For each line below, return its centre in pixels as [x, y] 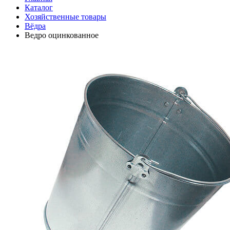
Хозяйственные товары [65, 17]
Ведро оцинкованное [62, 35]
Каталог [39, 7]
